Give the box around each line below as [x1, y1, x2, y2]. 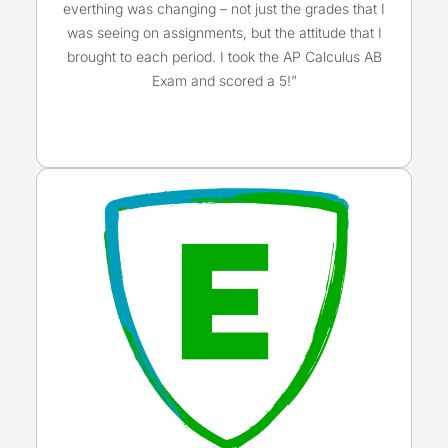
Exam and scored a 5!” [151, 71, 297, 89]
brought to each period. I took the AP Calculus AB [66, 47, 382, 65]
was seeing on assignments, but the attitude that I [66, 23, 382, 41]
